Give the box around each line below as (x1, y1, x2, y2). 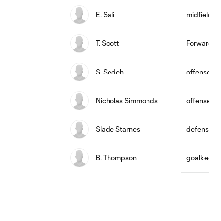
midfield (186, 10, 212, 19)
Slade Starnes (96, 125, 140, 133)
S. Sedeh (96, 68, 124, 76)
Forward (186, 39, 213, 47)
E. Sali (96, 10, 114, 19)
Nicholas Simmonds (96, 96, 158, 105)
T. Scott (96, 39, 119, 47)
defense (186, 125, 213, 133)
